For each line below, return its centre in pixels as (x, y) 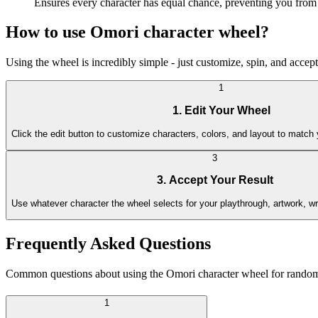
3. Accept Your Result (215, 180)
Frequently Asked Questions (108, 244)
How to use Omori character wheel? (137, 32)
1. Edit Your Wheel (221, 110)
